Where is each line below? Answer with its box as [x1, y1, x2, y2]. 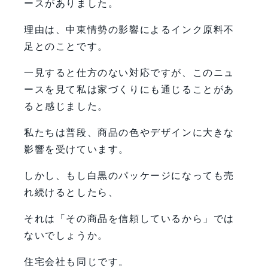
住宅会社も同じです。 [24, 256, 129, 267]
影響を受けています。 [24, 144, 129, 154]
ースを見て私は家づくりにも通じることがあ [24, 84, 234, 95]
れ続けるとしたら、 [24, 187, 119, 197]
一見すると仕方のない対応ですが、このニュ [24, 67, 234, 78]
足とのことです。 [24, 41, 108, 51]
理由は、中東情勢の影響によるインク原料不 [24, 24, 234, 35]
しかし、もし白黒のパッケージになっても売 [24, 170, 235, 181]
